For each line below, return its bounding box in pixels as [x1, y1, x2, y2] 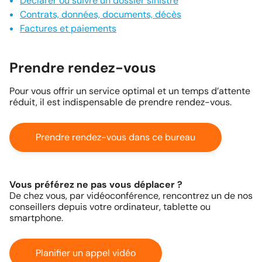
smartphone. [9, 212, 63, 225]
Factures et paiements [20, 22, 116, 35]
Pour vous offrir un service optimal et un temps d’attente [9, 85, 250, 98]
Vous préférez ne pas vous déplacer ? [9, 178, 182, 191]
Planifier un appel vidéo [36, 247, 136, 260]
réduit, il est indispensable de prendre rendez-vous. [9, 96, 232, 109]
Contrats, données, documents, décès [20, 8, 181, 21]
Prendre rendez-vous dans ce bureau [36, 131, 195, 144]
